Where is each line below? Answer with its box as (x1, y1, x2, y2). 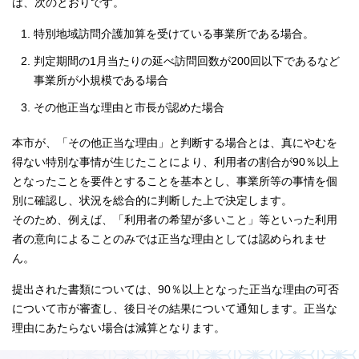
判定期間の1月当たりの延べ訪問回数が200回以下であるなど (34, 54, 340, 67)
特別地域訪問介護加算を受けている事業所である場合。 (34, 27, 314, 40)
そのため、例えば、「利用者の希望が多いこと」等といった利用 (12, 213, 337, 226)
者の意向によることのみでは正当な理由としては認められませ (12, 232, 326, 245)
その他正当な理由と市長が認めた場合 (34, 101, 224, 114)
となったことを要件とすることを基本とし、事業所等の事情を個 (12, 175, 337, 188)
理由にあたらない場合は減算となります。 (12, 321, 225, 334)
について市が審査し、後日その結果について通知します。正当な (12, 302, 337, 315)
